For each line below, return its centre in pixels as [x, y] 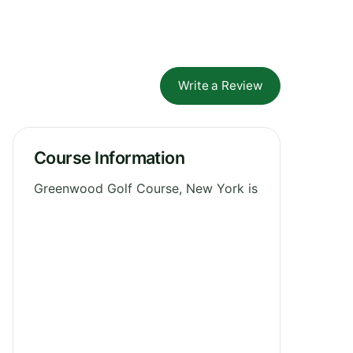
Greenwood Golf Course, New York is [146, 188]
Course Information [110, 157]
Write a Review [220, 85]
